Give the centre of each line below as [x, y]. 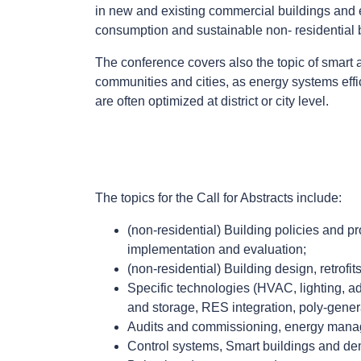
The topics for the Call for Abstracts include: [218, 197]
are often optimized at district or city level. [212, 101]
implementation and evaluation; [217, 249]
